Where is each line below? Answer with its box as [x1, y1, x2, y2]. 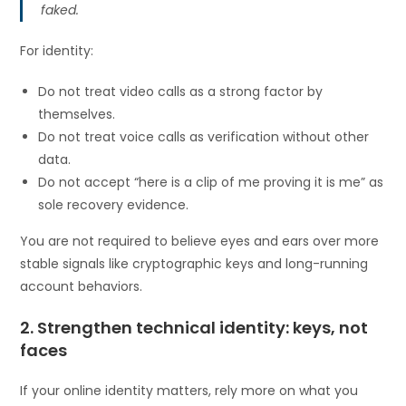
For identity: [20, 41, 94, 60]
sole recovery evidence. [38, 195, 189, 214]
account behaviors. [20, 276, 143, 295]
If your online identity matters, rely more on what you [20, 381, 359, 400]
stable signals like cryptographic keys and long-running [20, 254, 369, 273]
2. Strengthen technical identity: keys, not [20, 315, 369, 339]
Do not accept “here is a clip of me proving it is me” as [38, 172, 384, 191]
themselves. [38, 104, 116, 123]
